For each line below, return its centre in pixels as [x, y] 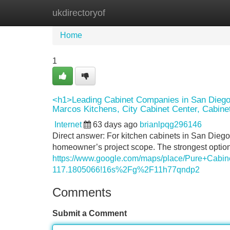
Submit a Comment [90, 213]
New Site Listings [137, 13]
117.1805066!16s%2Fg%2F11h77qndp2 [126, 170]
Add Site [200, 13]
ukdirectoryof [79, 13]
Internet [68, 124]
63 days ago [115, 124]
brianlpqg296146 [171, 124]
